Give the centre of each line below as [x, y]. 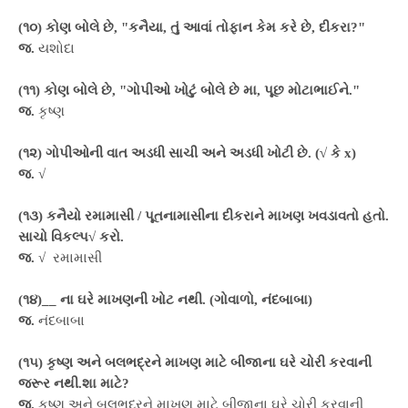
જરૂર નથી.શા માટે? [74, 383]
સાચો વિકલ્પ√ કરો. [71, 237]
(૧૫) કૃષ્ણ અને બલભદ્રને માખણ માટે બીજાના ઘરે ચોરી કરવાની [195, 362]
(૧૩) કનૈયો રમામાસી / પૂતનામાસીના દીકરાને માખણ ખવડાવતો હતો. [204, 216]
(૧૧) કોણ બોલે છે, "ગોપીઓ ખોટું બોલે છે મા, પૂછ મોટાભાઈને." [189, 90]
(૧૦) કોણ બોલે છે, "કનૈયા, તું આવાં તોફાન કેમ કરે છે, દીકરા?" [192, 27]
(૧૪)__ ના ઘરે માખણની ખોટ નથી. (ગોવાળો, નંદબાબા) [165, 300]
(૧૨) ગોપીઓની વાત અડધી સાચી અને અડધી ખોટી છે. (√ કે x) [187, 153]
